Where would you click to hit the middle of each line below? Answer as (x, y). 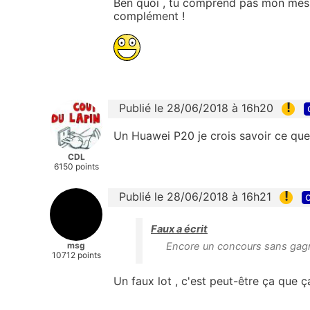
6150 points (76, 166)
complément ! (149, 16)
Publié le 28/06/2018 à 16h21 (195, 196)
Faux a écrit (179, 229)
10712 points (76, 255)
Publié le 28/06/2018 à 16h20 (196, 108)
